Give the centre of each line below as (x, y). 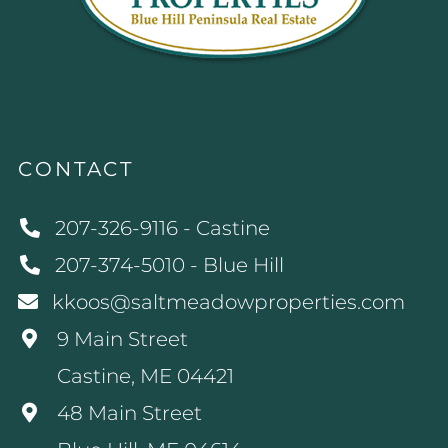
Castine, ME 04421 (145, 375)
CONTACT (76, 168)
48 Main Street (129, 412)
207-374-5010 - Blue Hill (169, 264)
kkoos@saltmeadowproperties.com (228, 301)
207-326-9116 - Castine (162, 227)
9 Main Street (122, 338)
